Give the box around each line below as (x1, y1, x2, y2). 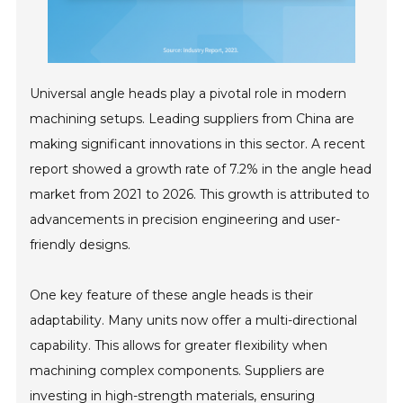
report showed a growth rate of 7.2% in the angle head (30, 161, 372, 178)
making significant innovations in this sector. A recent (30, 136, 366, 153)
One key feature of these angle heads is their (30, 287, 314, 304)
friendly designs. (30, 237, 131, 254)
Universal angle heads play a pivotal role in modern (30, 85, 347, 103)
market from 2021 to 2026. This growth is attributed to (30, 186, 371, 203)
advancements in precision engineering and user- (30, 211, 341, 228)
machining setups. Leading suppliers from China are (30, 111, 355, 128)
